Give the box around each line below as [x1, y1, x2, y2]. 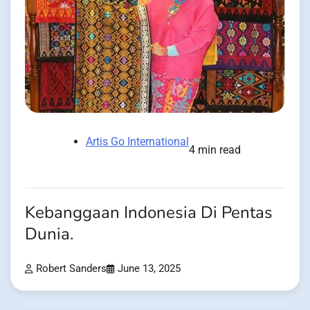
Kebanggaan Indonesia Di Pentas [25, 201, 273, 224]
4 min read [189, 143, 241, 156]
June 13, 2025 [118, 262, 181, 275]
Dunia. [25, 222, 73, 246]
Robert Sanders [36, 262, 107, 275]
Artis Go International [86, 134, 189, 148]
